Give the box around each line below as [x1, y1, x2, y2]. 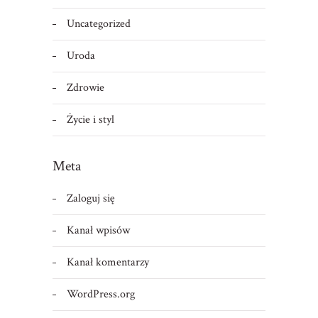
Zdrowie [66, 79, 104, 95]
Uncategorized [66, 16, 131, 31]
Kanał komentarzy [66, 254, 149, 270]
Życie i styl [66, 111, 114, 127]
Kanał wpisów [66, 222, 130, 238]
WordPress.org [66, 286, 135, 302]
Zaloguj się [66, 190, 115, 206]
